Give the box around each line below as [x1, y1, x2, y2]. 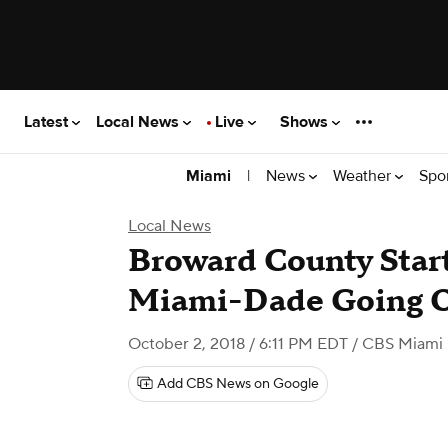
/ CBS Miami [348, 334, 443, 354]
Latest [24, 111, 72, 132]
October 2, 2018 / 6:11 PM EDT [128, 334, 348, 354]
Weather [333, 165, 395, 186]
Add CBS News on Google [157, 375, 319, 393]
